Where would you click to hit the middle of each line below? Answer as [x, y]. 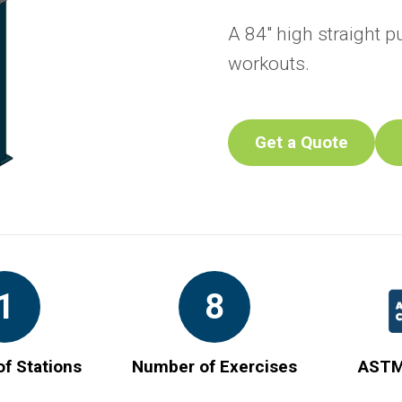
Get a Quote [301, 143]
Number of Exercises [214, 367]
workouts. [269, 64]
